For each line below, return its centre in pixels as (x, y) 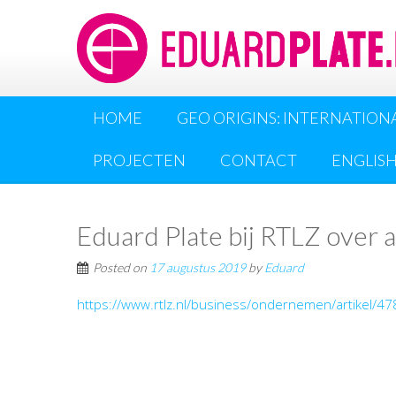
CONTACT (259, 160)
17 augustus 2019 (198, 268)
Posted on (121, 268)
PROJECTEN (139, 160)
